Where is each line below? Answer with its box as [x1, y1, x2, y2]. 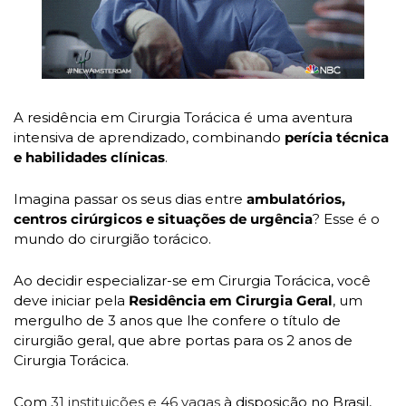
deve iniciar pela [14, 291, 125, 309]
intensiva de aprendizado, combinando [14, 128, 285, 146]
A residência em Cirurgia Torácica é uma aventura [14, 108, 353, 126]
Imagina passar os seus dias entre [14, 189, 246, 208]
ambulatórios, [246, 189, 345, 208]
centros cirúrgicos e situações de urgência [14, 209, 313, 227]
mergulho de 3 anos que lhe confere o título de [14, 311, 341, 329]
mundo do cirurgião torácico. [14, 229, 211, 247]
